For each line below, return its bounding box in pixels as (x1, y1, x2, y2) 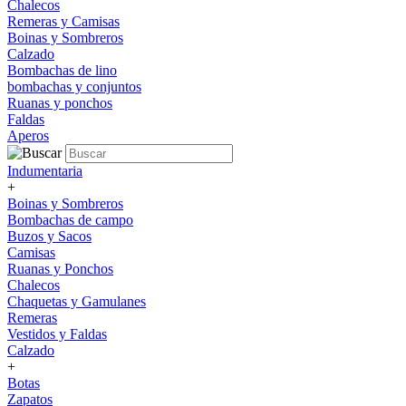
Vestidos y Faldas (7, 326, 107, 342)
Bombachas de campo (7, 212, 133, 227)
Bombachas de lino (7, 63, 117, 78)
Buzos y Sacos (7, 228, 92, 244)
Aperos (7, 128, 49, 143)
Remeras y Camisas (7, 14, 120, 29)
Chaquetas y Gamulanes (7, 294, 146, 309)
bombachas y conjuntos (7, 79, 141, 94)
